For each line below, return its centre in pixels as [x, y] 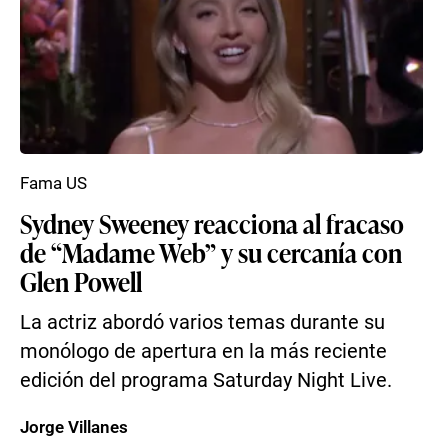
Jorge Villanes [74, 427]
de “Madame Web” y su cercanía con [211, 252]
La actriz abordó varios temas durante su [202, 322]
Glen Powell [81, 281]
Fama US [53, 183]
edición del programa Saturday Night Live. [206, 380]
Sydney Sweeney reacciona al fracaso [212, 223]
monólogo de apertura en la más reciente [203, 351]
